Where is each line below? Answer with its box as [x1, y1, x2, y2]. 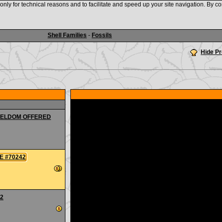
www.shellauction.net [52, 8, 171, 20]
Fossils [92, 32, 112, 39]
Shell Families [48, 32, 87, 39]
